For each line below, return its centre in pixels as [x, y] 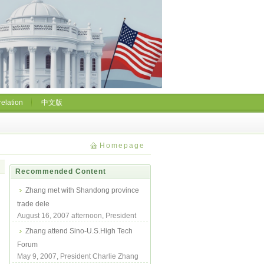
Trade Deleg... [40, 236]
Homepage [122, 146]
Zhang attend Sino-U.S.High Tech [79, 231]
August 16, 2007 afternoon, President [77, 216]
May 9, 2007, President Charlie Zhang [78, 256]
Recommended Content [61, 171]
